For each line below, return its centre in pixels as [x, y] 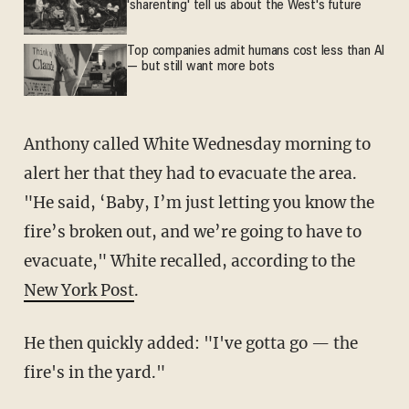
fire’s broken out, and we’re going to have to [192, 231]
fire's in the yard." [94, 372]
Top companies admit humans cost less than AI [256, 52]
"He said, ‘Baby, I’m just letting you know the [199, 202]
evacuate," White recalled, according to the [189, 261]
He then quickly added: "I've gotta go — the [30, 343]
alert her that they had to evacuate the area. [190, 173]
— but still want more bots [201, 68]
